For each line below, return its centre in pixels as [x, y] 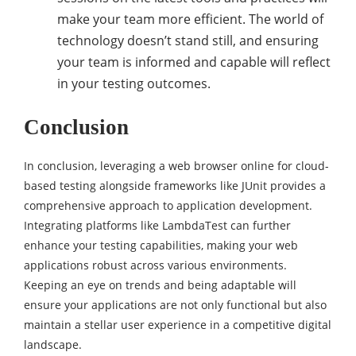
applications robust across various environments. [155, 265]
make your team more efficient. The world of [190, 19]
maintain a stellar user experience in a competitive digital [178, 325]
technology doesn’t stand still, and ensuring [188, 41]
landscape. [53, 344]
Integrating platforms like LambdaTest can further [157, 225]
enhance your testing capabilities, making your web [161, 245]
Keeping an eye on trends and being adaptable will [160, 285]
